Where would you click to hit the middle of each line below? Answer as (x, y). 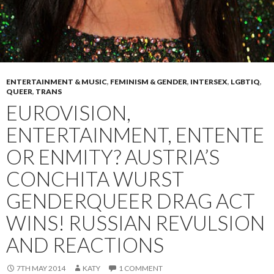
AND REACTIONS (85, 244)
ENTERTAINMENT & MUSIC (57, 81)
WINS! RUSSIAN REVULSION (135, 222)
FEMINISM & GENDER (149, 81)
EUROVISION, (68, 112)
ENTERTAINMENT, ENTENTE (135, 134)
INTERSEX (209, 81)
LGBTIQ (245, 81)
